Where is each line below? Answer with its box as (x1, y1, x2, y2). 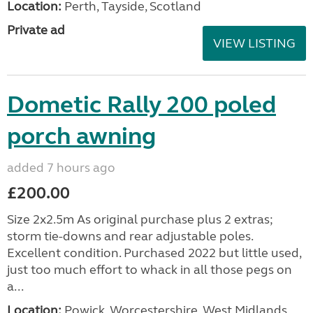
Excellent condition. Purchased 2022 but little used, (7, 245, 301, 261)
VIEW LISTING (213, 35, 296, 51)
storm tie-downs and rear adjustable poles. (7, 228, 253, 244)
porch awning (7, 121, 156, 151)
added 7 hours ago (7, 159, 115, 175)
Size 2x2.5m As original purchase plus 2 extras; (7, 211, 273, 227)
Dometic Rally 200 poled (7, 89, 276, 119)
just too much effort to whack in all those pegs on (7, 261, 292, 277)
